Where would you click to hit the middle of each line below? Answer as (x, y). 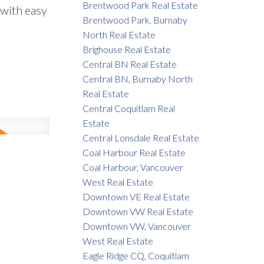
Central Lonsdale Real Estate (141, 138)
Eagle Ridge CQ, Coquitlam (136, 256)
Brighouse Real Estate (127, 49)
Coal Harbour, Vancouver (133, 167)
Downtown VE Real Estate (136, 197)
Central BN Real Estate (130, 64)
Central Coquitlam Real (129, 108)
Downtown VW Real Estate (138, 212)
